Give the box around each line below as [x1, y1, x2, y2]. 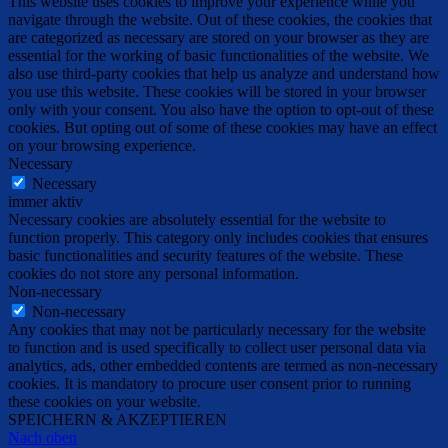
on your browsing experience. [8, 136, 196, 154]
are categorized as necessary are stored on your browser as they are [8, 28, 429, 46]
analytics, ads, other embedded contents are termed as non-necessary [8, 356, 438, 374]
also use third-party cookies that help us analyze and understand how [8, 64, 440, 82]
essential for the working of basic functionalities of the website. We [8, 46, 429, 64]
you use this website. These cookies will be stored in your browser [8, 82, 426, 100]
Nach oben [8, 428, 77, 446]
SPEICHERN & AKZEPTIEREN [8, 410, 227, 428]
